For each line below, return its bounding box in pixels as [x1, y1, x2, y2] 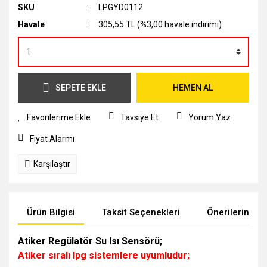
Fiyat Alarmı [30, 134, 74, 144]
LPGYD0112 [98, 2, 144, 12]
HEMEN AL [173, 82, 213, 92]
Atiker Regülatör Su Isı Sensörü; [18, 235, 162, 247]
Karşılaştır [33, 159, 70, 169]
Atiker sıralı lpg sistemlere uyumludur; [18, 250, 190, 261]
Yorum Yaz [188, 113, 231, 122]
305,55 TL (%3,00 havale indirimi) [98, 20, 222, 29]
